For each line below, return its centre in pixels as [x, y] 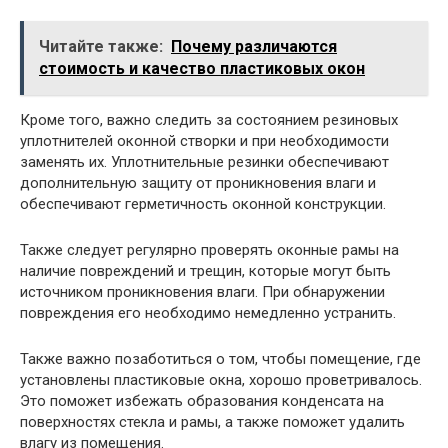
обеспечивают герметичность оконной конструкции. [203, 203]
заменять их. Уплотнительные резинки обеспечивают [204, 161]
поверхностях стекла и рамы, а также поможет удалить [212, 421]
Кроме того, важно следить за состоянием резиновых [209, 119]
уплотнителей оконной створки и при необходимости [204, 140]
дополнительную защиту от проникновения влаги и [198, 182]
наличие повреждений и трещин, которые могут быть [205, 270]
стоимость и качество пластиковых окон [202, 68]
